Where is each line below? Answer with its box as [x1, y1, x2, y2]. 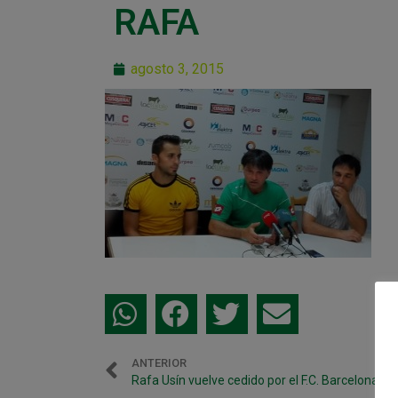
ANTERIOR [131, 355, 187, 370]
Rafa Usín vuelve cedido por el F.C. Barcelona [131, 372, 378, 387]
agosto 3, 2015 [130, 60, 224, 77]
